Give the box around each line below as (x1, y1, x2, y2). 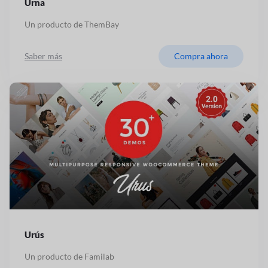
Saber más (25, 51, 62, 62)
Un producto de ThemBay (25, 19, 119, 30)
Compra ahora (174, 51, 228, 62)
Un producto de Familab (25, 251, 114, 261)
